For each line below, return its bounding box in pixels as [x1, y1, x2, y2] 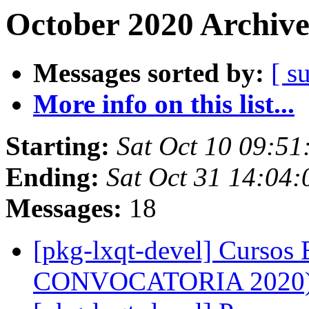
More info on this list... [33, 89, 295, 119]
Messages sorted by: [33, 58, 264, 88]
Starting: [6, 131, 110, 161]
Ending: [6, 162, 99, 192]
